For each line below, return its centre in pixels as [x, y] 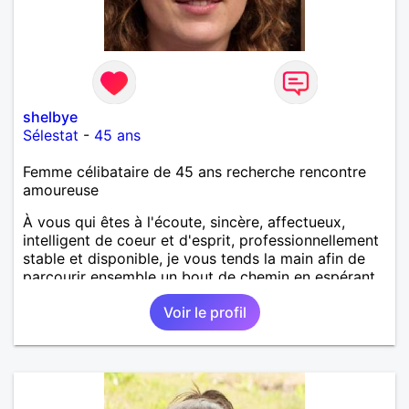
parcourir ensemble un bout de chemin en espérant [199, 276]
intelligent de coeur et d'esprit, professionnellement [201, 240]
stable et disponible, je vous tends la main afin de [194, 258]
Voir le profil [204, 312]
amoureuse [61, 189]
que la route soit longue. [107, 294]
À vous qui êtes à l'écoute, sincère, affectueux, [184, 221]
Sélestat [51, 135]
